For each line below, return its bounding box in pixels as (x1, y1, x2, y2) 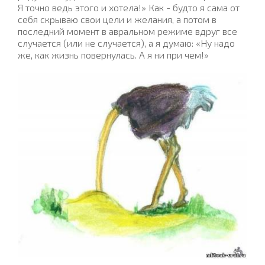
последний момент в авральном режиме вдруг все (18, 25, 237, 37)
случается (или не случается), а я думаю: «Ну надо (18, 37, 235, 49)
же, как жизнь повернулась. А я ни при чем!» (18, 49, 209, 60)
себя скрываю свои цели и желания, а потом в (18, 13, 216, 25)
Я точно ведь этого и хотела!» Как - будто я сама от (18, 1, 240, 13)
